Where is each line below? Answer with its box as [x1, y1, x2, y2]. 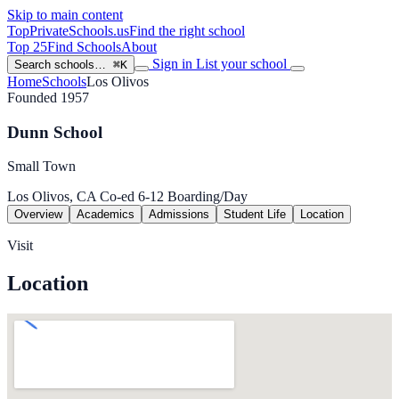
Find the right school [129, 23, 245, 38]
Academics [77, 208, 134, 222]
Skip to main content [7, 7, 123, 22]
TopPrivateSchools [7, 23, 113, 38]
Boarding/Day [164, 189, 248, 205]
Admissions [149, 208, 209, 222]
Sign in [149, 56, 196, 71]
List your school [196, 56, 290, 71]
